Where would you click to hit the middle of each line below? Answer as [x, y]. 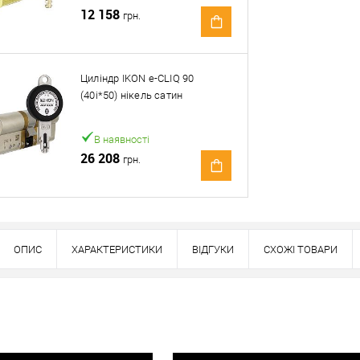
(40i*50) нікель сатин [132, 95]
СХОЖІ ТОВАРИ [301, 250]
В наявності [122, 139]
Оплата [217, 39]
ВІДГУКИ [213, 250]
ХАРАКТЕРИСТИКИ [117, 250]
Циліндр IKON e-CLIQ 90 [137, 78]
